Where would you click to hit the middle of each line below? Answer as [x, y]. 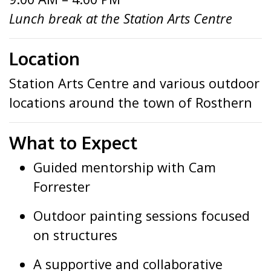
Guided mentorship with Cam [125, 167]
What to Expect [73, 143]
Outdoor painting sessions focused [142, 216]
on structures [75, 235]
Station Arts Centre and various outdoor [134, 83]
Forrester [62, 187]
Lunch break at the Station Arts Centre [121, 18]
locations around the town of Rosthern [131, 103]
